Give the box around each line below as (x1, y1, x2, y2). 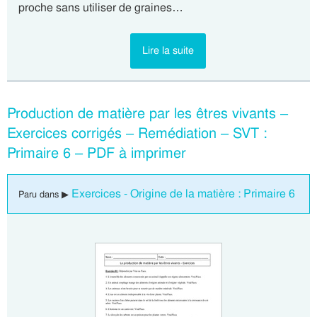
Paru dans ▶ (18, 188, 71, 200)
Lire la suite (142, 44, 194, 57)
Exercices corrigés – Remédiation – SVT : (7, 124, 267, 142)
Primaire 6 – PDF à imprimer (7, 144, 186, 162)
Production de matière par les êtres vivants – (7, 104, 288, 122)
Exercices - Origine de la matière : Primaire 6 (71, 186, 295, 201)
